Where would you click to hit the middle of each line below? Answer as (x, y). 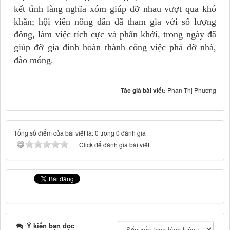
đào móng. (34, 60)
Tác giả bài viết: (144, 91)
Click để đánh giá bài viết (114, 145)
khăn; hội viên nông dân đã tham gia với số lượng (115, 22)
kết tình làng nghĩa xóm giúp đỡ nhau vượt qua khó (115, 9)
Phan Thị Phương (192, 90)
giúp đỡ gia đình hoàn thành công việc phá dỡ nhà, (115, 47)
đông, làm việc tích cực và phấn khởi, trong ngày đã (115, 35)
